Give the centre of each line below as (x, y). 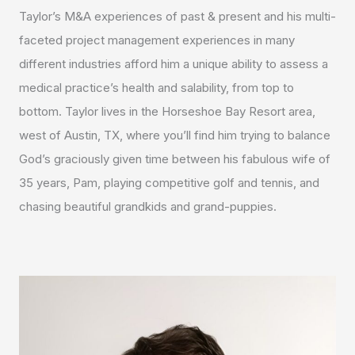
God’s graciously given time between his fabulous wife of (175, 159)
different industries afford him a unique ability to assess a (174, 64)
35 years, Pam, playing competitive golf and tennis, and (169, 183)
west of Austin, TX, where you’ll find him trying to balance (175, 136)
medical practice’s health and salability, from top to (157, 88)
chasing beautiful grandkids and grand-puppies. (148, 207)
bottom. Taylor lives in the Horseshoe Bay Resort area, (167, 112)
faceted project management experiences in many (157, 40)
